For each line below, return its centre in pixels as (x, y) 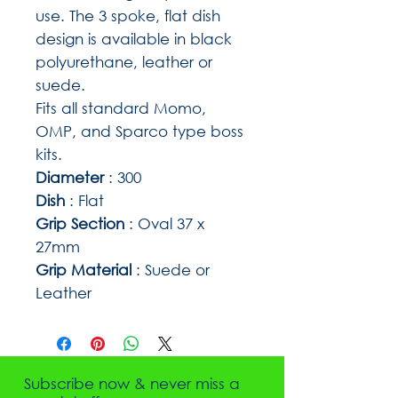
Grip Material (84, 269)
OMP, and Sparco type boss (139, 131)
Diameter (72, 177)
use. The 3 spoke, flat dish (128, 15)
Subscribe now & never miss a (132, 383)
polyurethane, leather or (124, 61)
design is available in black (134, 38)
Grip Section (80, 223)
